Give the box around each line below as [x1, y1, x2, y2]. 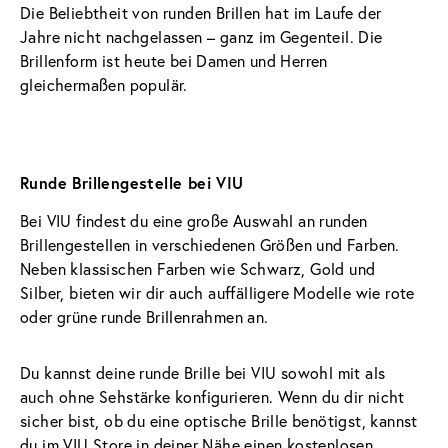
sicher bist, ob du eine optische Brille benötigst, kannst [20, 409, 423, 431]
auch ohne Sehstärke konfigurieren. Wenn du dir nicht [20, 385, 410, 407]
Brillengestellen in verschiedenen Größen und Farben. [20, 233, 405, 255]
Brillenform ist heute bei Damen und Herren [20, 49, 333, 71]
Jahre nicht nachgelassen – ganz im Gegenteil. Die [20, 25, 387, 47]
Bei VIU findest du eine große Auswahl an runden [20, 209, 373, 231]
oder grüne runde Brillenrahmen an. [20, 305, 273, 327]
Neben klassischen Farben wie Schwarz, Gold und [20, 257, 380, 279]
